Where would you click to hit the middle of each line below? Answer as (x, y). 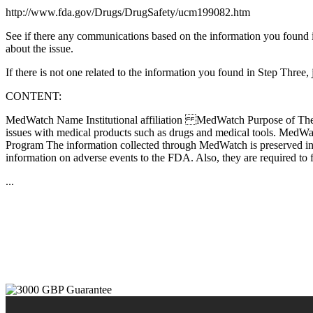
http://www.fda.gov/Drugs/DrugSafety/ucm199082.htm (128, 12)
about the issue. (39, 48)
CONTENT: (34, 96)
